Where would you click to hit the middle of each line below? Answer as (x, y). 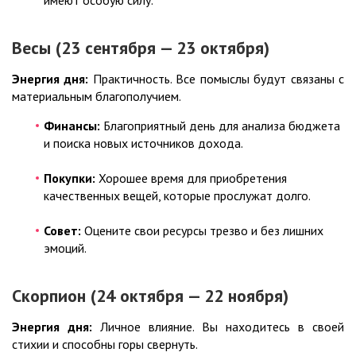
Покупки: (70, 178)
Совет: (62, 231)
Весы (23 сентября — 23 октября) (141, 48)
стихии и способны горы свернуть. (105, 344)
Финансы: (72, 126)
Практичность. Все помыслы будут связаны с (217, 79)
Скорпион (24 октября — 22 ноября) (150, 296)
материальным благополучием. (97, 97)
